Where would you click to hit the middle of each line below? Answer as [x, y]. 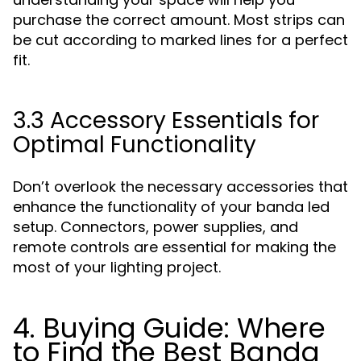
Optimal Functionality [135, 145]
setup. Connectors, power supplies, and [156, 227]
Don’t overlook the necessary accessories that [180, 187]
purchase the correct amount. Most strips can [179, 20]
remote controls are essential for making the [174, 247]
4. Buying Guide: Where [169, 328]
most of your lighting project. [117, 267]
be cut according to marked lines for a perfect [180, 40]
